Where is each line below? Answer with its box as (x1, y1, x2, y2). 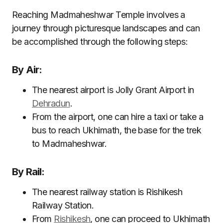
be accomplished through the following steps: (12, 36, 188, 47)
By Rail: (12, 166, 45, 178)
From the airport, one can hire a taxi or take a (32, 111, 204, 122)
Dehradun (32, 98, 70, 109)
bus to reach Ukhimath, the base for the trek (32, 125, 202, 135)
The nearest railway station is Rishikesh (32, 187, 183, 197)
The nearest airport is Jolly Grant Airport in (32, 85, 194, 95)
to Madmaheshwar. (32, 138, 107, 149)
